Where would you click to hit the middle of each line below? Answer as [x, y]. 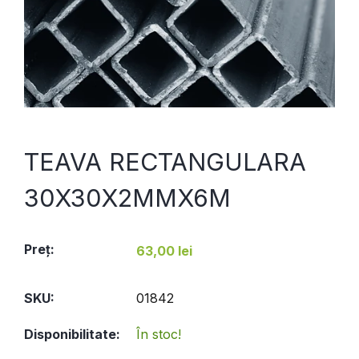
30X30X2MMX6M [127, 198]
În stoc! [159, 334]
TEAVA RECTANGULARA [165, 161]
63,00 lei [164, 251]
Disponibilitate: [72, 334]
